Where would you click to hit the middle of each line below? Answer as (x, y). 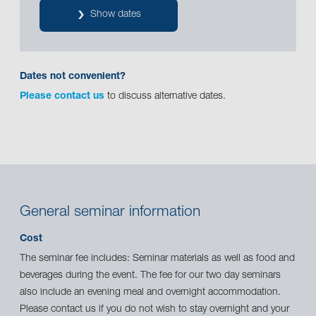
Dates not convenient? (73, 77)
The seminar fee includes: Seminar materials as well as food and (157, 259)
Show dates (115, 14)
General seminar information (110, 212)
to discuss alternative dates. (165, 96)
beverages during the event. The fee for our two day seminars (150, 276)
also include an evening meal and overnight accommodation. (150, 293)
